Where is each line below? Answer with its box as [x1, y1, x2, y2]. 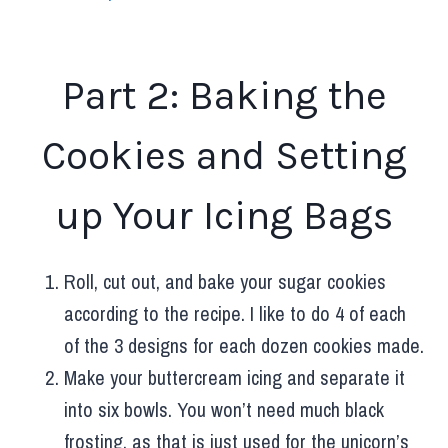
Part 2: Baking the [61, 71, 387, 119]
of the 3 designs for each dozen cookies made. [64, 331, 424, 359]
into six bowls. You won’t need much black [64, 395, 384, 423]
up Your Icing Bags [55, 191, 393, 239]
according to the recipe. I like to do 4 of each [64, 299, 406, 327]
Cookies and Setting [41, 131, 407, 179]
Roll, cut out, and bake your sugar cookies [64, 267, 386, 295]
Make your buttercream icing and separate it [64, 363, 405, 391]
